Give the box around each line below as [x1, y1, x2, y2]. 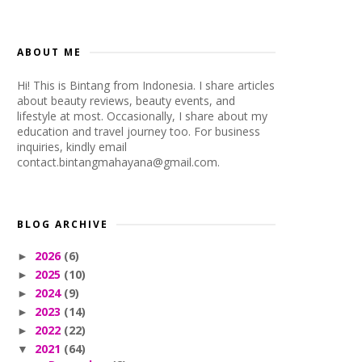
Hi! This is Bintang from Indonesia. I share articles [17, 78, 275, 93]
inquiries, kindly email [17, 139, 127, 154]
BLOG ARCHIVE [17, 217, 108, 231]
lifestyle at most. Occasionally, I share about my [17, 108, 267, 124]
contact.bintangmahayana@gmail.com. [17, 154, 220, 170]
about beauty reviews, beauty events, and [17, 93, 235, 108]
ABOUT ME [17, 45, 82, 59]
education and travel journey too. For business [17, 124, 260, 139]
